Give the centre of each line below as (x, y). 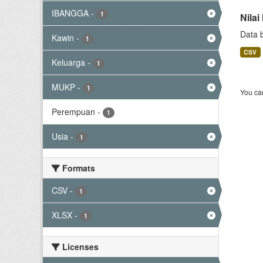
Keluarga (68, 62)
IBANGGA (70, 13)
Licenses (79, 247)
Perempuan (73, 112)
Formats (77, 168)
